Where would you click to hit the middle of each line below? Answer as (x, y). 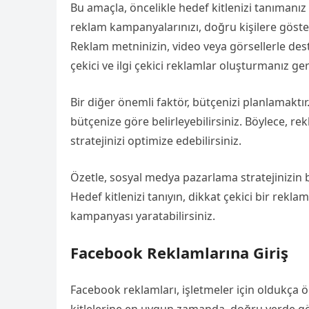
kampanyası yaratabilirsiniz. (143, 216)
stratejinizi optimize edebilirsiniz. (156, 141)
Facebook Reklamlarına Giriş (179, 252)
